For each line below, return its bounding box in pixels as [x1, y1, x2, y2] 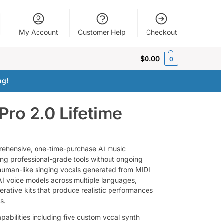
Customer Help [78, 28, 126, 36]
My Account [18, 28, 58, 36]
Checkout [146, 28, 177, 36]
